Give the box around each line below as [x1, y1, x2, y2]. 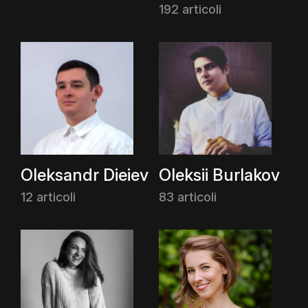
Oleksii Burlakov [159, 165, 280, 185]
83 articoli [159, 190, 217, 204]
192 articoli [159, 2, 221, 16]
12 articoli [21, 190, 76, 204]
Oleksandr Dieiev [21, 165, 148, 185]
